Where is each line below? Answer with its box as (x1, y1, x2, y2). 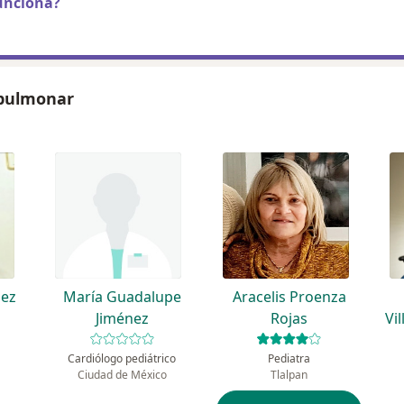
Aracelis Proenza (232, 287, 346, 308)
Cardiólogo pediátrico (68, 351, 177, 367)
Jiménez (95, 308, 149, 329)
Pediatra (268, 351, 311, 367)
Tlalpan (271, 367, 308, 383)
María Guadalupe (62, 287, 181, 308)
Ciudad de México (77, 367, 167, 383)
